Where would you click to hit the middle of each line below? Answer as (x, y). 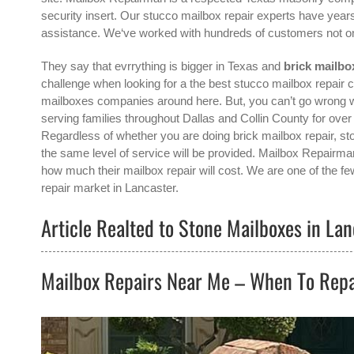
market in (98, 187)
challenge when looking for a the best (137, 83)
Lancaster (150, 187)
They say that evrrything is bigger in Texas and (162, 66)
